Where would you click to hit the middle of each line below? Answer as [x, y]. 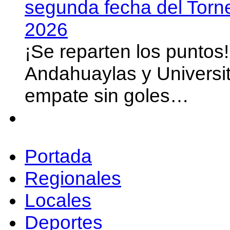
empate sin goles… [107, 96]
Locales [58, 200]
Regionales [73, 178]
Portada [58, 156]
